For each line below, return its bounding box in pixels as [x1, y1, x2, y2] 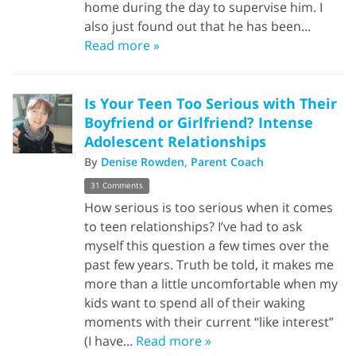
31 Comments [91, 180, 143, 192]
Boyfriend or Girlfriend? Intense [84, 112, 313, 132]
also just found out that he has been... [84, 17, 311, 35]
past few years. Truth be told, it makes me [84, 256, 334, 274]
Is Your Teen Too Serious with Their [84, 93, 337, 113]
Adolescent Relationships [84, 131, 266, 151]
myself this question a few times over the [84, 237, 329, 255]
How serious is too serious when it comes [84, 199, 333, 217]
